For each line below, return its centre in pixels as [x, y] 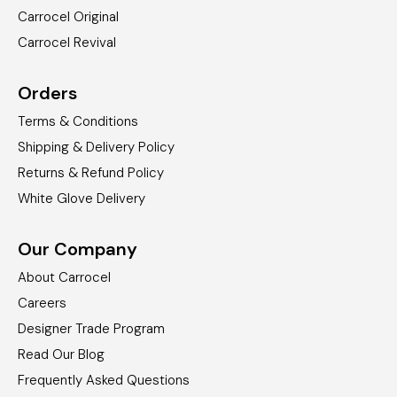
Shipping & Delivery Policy [96, 147]
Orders [47, 93]
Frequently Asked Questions [104, 380]
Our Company [78, 249]
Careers [42, 303]
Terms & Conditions [78, 121]
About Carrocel [64, 277]
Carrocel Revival [67, 42]
